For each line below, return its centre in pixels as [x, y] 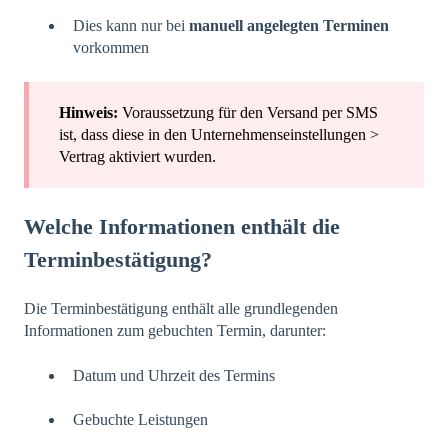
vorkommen [111, 48]
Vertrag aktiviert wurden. [137, 156]
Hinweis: [90, 112]
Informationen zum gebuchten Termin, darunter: [175, 331]
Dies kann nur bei [131, 26]
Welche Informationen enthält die [182, 226]
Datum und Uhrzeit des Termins [174, 375]
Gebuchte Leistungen [140, 420]
